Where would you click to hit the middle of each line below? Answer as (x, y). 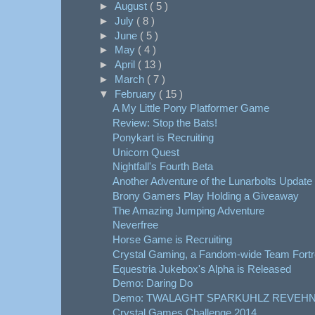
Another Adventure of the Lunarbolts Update (212, 181)
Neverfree (135, 225)
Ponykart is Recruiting (163, 137)
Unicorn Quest (146, 152)
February (137, 94)
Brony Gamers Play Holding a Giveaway (205, 195)
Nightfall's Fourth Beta (162, 167)
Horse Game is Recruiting (172, 240)
